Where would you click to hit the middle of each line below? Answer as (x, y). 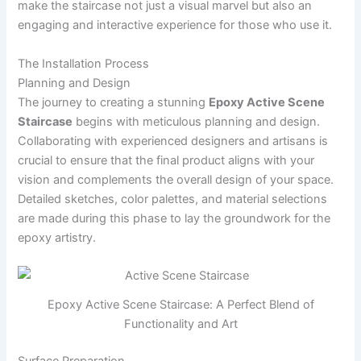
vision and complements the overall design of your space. (176, 179)
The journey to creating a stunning (114, 102)
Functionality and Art (180, 324)
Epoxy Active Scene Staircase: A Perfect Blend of (180, 304)
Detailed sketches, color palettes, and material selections (173, 199)
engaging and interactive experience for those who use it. (175, 25)
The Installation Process (84, 63)
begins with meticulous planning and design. (197, 121)
